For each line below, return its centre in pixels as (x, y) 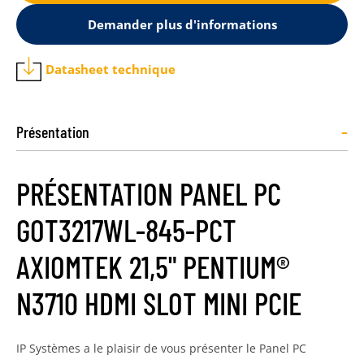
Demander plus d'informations (182, 24)
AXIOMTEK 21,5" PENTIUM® (153, 266)
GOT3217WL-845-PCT (126, 230)
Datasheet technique (111, 69)
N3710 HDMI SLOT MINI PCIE (159, 303)
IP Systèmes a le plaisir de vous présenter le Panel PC (161, 348)
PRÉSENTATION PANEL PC (149, 193)
